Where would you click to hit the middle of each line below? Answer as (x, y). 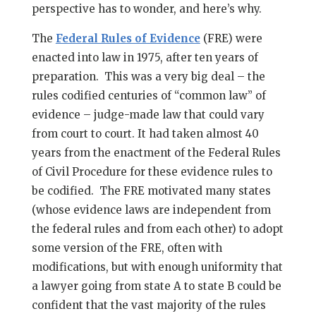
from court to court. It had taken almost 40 (145, 134)
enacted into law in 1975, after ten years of (145, 57)
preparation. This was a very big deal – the (148, 77)
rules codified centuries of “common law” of (148, 96)
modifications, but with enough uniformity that (157, 267)
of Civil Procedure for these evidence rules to (152, 172)
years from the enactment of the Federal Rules (156, 153)
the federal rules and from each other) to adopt (157, 229)
